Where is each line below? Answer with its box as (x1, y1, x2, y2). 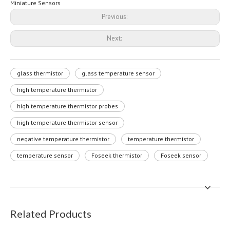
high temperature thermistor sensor (17, 119, 118, 126)
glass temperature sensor (82, 69, 155, 77)
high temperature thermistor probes (17, 102, 118, 110)
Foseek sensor (161, 151, 201, 159)
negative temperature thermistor (17, 135, 109, 143)
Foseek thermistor (91, 151, 142, 159)
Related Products (10, 207, 91, 220)
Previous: (101, 12, 129, 21)
